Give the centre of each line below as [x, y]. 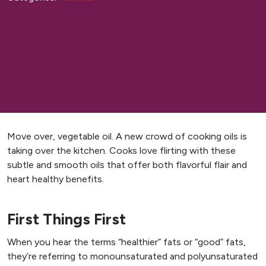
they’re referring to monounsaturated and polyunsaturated [132, 256]
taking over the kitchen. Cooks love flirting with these [121, 150]
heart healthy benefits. [56, 179]
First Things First [66, 219]
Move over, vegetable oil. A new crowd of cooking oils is [127, 136]
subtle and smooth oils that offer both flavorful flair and [127, 164]
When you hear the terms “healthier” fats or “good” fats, [126, 242]
